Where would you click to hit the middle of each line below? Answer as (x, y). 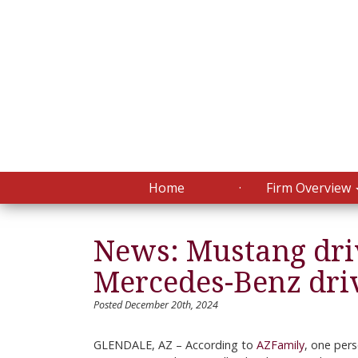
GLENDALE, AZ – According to (175, 345)
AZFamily (280, 345)
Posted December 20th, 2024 (156, 305)
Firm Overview (310, 188)
